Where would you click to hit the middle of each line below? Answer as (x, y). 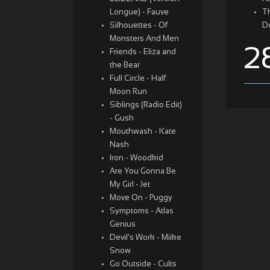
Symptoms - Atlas (142, 212)
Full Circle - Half (138, 79)
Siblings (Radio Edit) (146, 105)
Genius (123, 225)
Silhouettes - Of (139, 26)
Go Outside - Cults (143, 265)
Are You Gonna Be (143, 172)
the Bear (125, 66)
